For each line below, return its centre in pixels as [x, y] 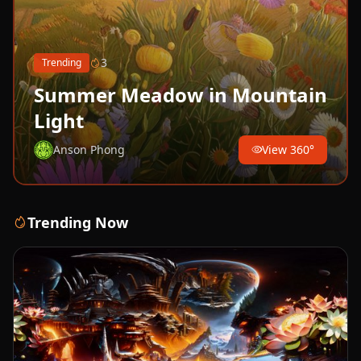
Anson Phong [89, 150]
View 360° [288, 150]
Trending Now [78, 223]
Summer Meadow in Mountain [180, 95]
